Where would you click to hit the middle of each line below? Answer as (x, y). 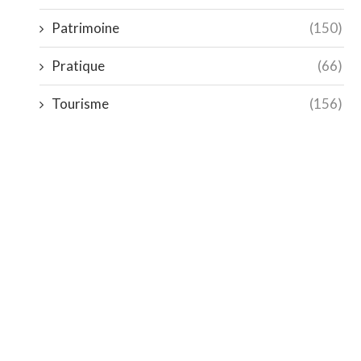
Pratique (79, 65)
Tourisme (81, 103)
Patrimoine (86, 27)
